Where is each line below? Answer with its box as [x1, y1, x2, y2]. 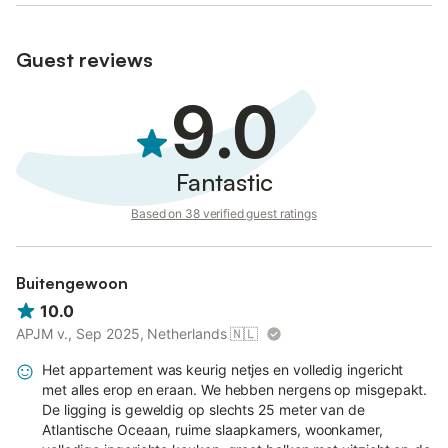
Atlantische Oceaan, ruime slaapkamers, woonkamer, [42, 421, 383, 439]
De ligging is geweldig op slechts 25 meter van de [42, 401, 365, 419]
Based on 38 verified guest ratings [131, 206, 317, 221]
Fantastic [175, 167, 273, 197]
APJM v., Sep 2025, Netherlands [16, 325, 227, 343]
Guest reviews [16, 47, 153, 72]
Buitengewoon [16, 273, 128, 293]
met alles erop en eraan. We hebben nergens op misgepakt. [42, 381, 428, 399]
